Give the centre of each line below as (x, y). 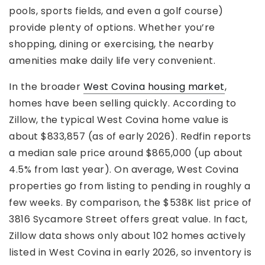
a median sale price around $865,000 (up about (126, 153)
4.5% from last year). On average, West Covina (124, 170)
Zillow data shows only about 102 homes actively (127, 236)
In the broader (46, 87)
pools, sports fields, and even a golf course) (116, 11)
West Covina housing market (154, 87)
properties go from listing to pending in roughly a (130, 186)
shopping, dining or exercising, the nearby (111, 44)
